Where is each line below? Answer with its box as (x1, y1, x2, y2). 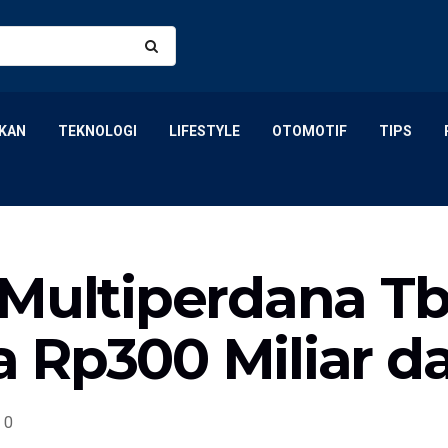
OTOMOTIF (272, 123, 347, 139)
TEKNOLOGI (58, 123, 137, 139)
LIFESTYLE (169, 123, 240, 139)
